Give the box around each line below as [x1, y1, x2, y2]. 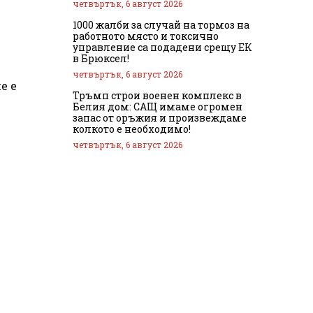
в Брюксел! [73, 51, 129, 65]
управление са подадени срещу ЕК [73, 40, 252, 54]
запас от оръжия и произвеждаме [73, 110, 247, 124]
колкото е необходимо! [73, 122, 191, 136]
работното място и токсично [73, 29, 219, 43]
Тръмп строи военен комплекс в [73, 88, 242, 102]
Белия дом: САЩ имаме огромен [73, 99, 242, 113]
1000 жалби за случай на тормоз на [73, 17, 249, 31]
